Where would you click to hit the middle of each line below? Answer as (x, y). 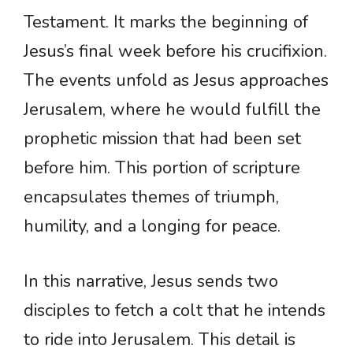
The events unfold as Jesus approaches (176, 81)
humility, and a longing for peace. (152, 227)
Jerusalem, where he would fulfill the (172, 110)
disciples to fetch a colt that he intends (175, 311)
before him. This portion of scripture (162, 168)
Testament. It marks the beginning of (166, 22)
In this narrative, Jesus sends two (151, 282)
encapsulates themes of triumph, (151, 197)
